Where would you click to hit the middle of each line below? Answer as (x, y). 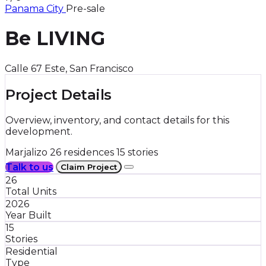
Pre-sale (85, 8)
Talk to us (29, 167)
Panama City (35, 8)
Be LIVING (55, 39)
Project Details (58, 94)
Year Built (28, 216)
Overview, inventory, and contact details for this (117, 121)
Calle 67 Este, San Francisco (69, 68)
